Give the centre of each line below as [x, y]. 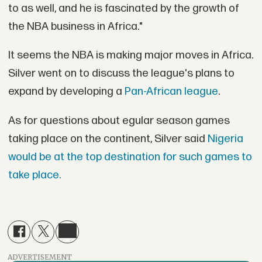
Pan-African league [171, 92]
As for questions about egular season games [119, 121]
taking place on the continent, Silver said [108, 139]
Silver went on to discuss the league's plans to [121, 74]
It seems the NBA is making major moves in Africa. [130, 56]
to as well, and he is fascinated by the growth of [123, 8]
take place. [34, 175]
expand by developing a [66, 92]
